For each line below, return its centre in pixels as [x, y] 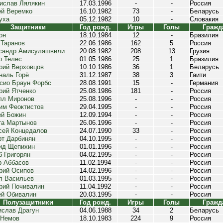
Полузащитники [28, 202]
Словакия [204, 19]
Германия [204, 83]
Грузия [200, 51]
